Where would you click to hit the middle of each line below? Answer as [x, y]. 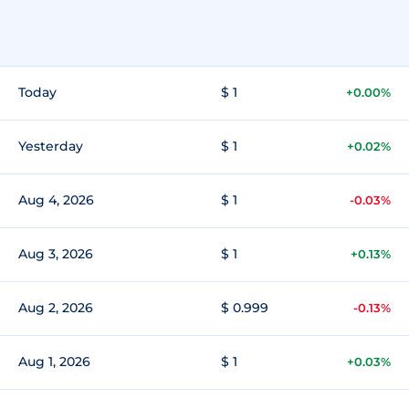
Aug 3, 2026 [56, 254]
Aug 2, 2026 [56, 308]
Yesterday [51, 146]
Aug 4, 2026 [56, 200]
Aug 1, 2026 [54, 362]
